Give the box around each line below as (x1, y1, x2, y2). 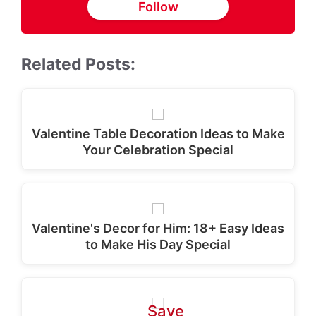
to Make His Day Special (85, 237, 231, 252)
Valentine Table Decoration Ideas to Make (31, 126, 285, 141)
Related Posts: (21, 54, 135, 74)
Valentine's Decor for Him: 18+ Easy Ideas (32, 221, 284, 236)
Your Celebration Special (83, 142, 233, 157)
